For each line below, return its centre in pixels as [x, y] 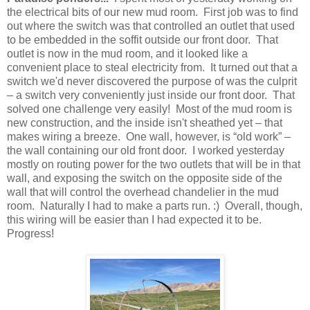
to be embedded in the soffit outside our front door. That [143, 39]
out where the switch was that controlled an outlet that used [151, 26]
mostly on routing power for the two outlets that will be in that [154, 164]
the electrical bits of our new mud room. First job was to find [153, 12]
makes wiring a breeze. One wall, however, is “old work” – [149, 136]
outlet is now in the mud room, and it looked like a [127, 53]
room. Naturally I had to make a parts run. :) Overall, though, [155, 206]
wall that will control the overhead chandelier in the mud [143, 192]
